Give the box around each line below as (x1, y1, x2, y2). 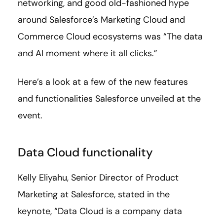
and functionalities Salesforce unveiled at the (18, 92, 201, 105)
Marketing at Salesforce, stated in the (18, 188, 170, 200)
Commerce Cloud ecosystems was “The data (18, 30, 203, 42)
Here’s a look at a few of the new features (18, 75, 188, 88)
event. (18, 109, 42, 121)
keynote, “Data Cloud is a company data (18, 205, 182, 217)
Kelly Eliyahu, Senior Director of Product (18, 171, 179, 184)
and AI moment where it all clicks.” (18, 47, 157, 59)
